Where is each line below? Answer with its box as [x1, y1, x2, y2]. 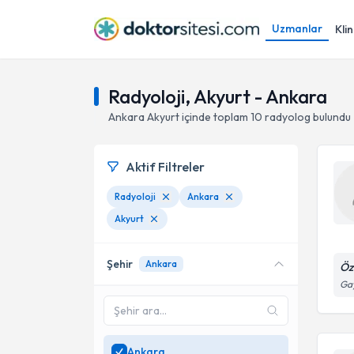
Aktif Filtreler [126, 159, 205, 175]
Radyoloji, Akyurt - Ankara [108, 85, 327, 108]
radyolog [265, 110, 311, 124]
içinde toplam [179, 110, 248, 124]
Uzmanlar [272, 21, 322, 36]
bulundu [313, 110, 351, 124]
